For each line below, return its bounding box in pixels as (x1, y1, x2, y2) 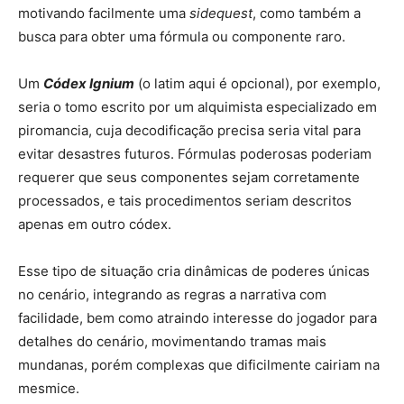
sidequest (189, 4, 252, 22)
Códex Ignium (43, 74, 134, 92)
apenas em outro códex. (18, 215, 171, 233)
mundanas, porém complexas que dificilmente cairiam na (18, 355, 380, 373)
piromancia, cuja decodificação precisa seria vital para (18, 121, 361, 139)
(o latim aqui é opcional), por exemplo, (134, 74, 381, 92)
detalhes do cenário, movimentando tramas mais (18, 332, 326, 350)
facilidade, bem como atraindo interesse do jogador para (18, 308, 377, 326)
